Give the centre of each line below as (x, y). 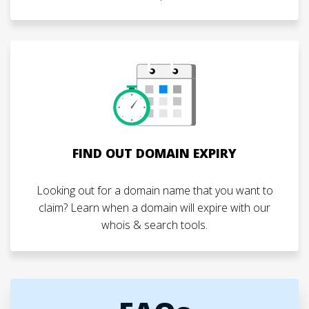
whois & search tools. (154, 225)
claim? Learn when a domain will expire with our (154, 208)
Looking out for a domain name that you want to (154, 190)
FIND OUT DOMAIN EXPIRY (154, 153)
